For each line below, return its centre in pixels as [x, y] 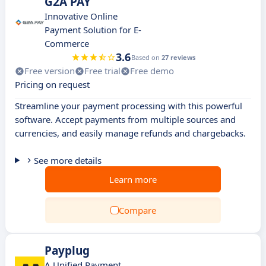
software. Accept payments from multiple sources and [125, 119]
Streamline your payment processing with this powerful [129, 106]
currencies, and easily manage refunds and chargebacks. [130, 133]
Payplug [67, 251]
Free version [50, 71]
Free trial [102, 71]
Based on [146, 57]
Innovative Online [81, 16]
